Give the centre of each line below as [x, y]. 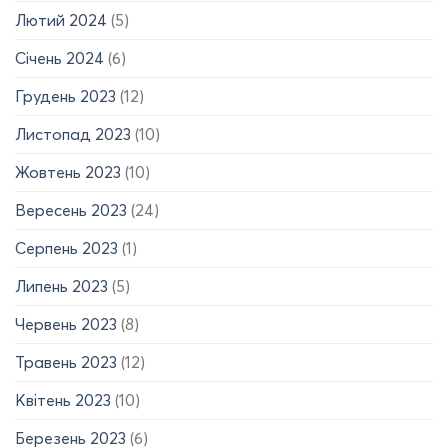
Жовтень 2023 [68, 172]
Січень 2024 [59, 58]
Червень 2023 [66, 324]
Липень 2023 [61, 286]
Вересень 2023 [71, 210]
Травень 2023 [66, 362]
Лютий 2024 [61, 20]
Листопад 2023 [73, 134]
